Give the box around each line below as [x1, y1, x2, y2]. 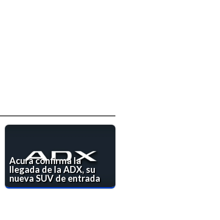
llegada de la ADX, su [9, 164, 95, 175]
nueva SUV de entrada [9, 172, 100, 184]
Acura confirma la [9, 155, 81, 166]
